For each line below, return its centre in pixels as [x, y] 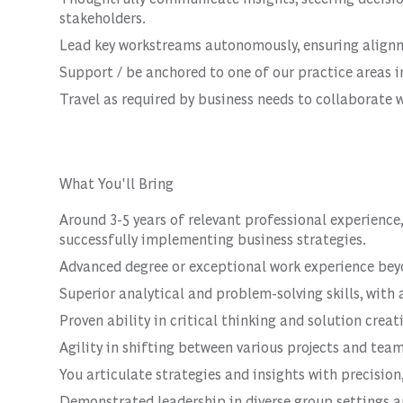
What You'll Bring [116, 183]
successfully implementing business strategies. [213, 239]
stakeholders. [103, 18]
